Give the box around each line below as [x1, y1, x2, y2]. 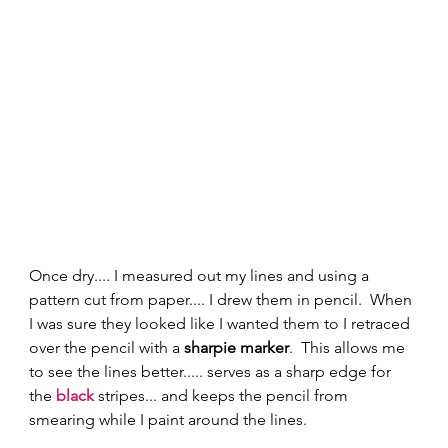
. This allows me [289, 338, 410, 358]
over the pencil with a [29, 338, 185, 358]
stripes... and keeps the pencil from [94, 386, 353, 406]
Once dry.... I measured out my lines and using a [29, 266, 374, 286]
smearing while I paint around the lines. [29, 410, 312, 430]
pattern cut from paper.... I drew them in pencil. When [29, 290, 417, 310]
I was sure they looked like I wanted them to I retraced [29, 314, 415, 334]
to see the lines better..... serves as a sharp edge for [29, 362, 396, 382]
